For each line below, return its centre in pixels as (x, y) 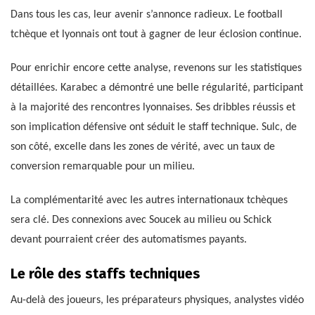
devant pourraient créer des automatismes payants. (129, 240)
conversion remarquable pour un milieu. (103, 167)
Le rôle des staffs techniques (105, 274)
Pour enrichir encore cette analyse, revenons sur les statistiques (156, 69)
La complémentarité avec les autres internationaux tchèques (149, 201)
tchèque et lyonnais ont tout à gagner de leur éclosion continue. (156, 35)
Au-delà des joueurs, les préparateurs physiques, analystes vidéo (157, 301)
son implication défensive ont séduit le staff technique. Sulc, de (154, 128)
